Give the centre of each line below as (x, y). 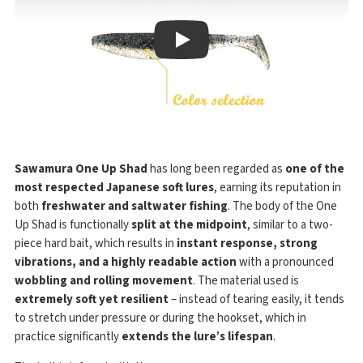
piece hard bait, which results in (96, 243)
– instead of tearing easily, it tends (256, 299)
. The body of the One (282, 206)
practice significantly (68, 336)
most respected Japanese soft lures (114, 187)
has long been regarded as (216, 169)
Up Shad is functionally (73, 224)
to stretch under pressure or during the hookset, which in (160, 318)
